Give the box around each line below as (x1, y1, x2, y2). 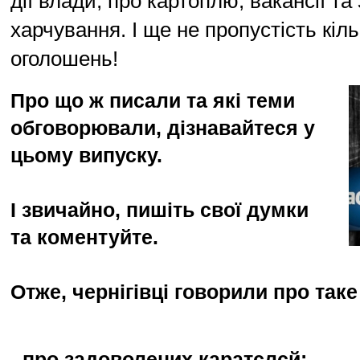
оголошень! (10, 47, 118, 70)
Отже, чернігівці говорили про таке (10, 281, 358, 303)
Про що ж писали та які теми (10, 90, 295, 112)
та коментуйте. (10, 227, 158, 248)
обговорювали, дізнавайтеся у (10, 117, 315, 139)
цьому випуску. (10, 145, 162, 166)
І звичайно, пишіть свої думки (10, 199, 309, 221)
